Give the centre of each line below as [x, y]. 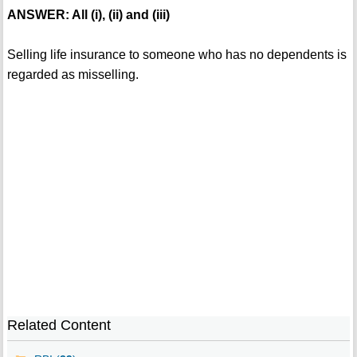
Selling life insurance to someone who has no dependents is [177, 55]
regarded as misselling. [73, 75]
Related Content [59, 326]
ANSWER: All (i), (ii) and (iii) [88, 15]
